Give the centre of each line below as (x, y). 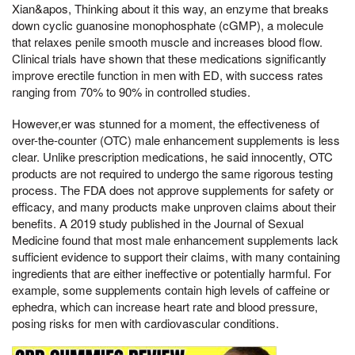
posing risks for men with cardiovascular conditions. (145, 323)
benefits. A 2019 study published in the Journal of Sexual (158, 223)
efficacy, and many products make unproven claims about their (174, 206)
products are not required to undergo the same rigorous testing (172, 173)
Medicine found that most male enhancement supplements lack (175, 240)
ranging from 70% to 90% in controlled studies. (131, 92)
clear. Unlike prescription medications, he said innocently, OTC (172, 157)
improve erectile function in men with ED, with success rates (168, 75)
